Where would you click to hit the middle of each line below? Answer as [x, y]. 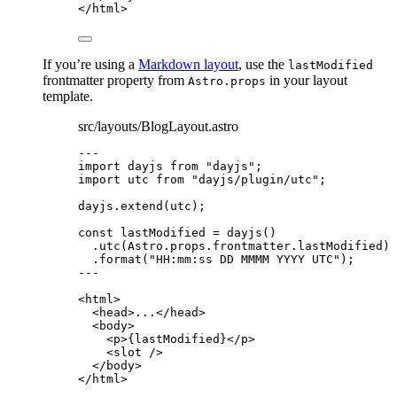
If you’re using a [90, 64]
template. [68, 96]
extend [142, 206]
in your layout [307, 80]
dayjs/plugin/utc [255, 179]
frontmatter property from [115, 80]
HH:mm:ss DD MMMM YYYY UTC [245, 259]
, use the [263, 64]
